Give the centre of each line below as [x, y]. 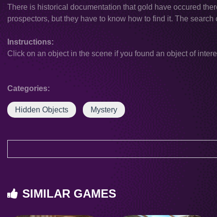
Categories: [29, 88]
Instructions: [31, 42]
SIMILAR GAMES [69, 194]
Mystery [104, 110]
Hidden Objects [42, 110]
